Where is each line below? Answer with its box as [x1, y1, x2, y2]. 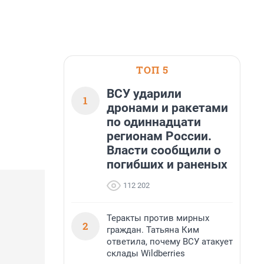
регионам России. [107, 129, 212, 143]
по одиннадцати [107, 115, 201, 129]
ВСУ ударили [107, 87, 181, 101]
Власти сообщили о [107, 143, 221, 157]
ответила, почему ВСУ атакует [107, 236, 233, 247]
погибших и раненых [107, 157, 227, 171]
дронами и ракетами [107, 101, 228, 115]
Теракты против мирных [107, 213, 209, 223]
